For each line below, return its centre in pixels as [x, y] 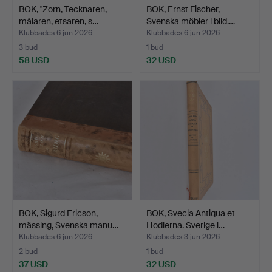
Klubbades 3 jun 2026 [183, 236]
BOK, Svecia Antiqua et [191, 213]
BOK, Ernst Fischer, [183, 9]
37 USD [33, 264]
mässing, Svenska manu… [69, 225]
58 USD [34, 60]
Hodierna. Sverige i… [185, 225]
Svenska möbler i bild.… [191, 21]
